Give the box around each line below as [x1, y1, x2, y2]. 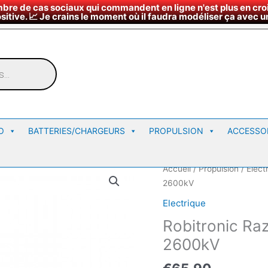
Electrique [163, 197, 206, 209]
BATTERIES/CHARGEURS [28, 126, 125, 136]
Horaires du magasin [96, 8, 183, 20]
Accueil [163, 164, 191, 173]
